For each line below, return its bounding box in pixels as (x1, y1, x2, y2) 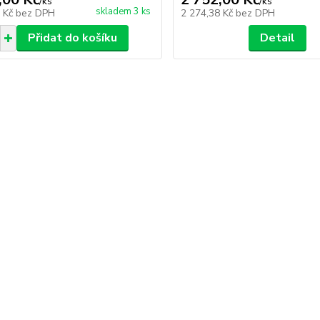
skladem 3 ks (96, 5, 151, 18)
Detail (260, 30, 296, 46)
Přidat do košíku (27, 30, 117, 46)
